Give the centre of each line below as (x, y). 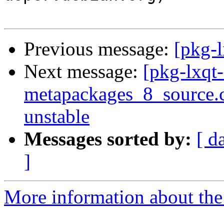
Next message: (83, 71)
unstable (57, 116)
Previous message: (99, 49)
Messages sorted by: (108, 139)
